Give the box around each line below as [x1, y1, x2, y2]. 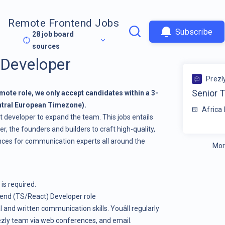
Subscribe [175, 27, 213, 37]
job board [40, 30, 74, 39]
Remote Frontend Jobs [8, 17, 120, 30]
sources [32, 42, 60, 51]
